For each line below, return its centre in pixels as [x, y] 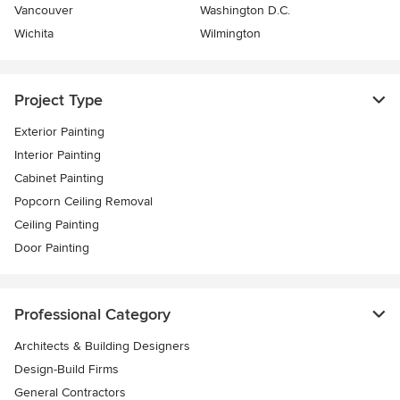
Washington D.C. [245, 10]
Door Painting [52, 248]
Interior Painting [58, 155]
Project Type [58, 100]
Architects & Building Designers [102, 346]
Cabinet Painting [59, 178]
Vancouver [44, 10]
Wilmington [230, 33]
